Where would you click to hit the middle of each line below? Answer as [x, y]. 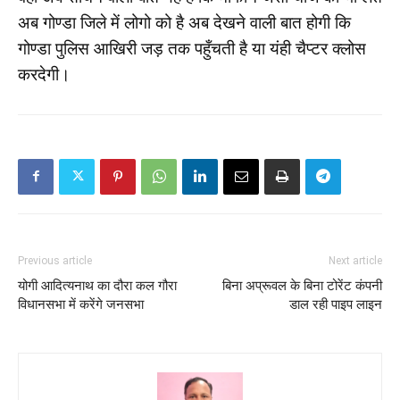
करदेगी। [44, 74]
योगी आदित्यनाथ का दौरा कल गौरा [97, 285]
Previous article [55, 260]
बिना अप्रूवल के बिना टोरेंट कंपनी [302, 285]
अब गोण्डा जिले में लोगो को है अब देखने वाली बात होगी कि [184, 22]
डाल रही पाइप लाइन [336, 304]
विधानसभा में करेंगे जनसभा [81, 304]
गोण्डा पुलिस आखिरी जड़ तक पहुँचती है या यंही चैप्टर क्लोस [192, 48]
